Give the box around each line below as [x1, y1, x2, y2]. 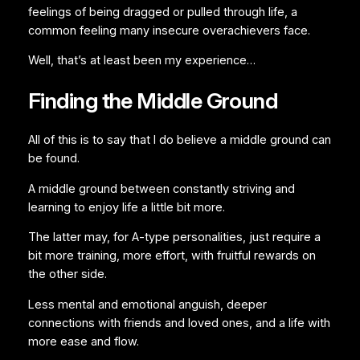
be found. [27, 151, 80, 166]
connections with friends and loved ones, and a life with [27, 316, 330, 330]
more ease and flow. [27, 334, 139, 349]
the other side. [27, 267, 107, 282]
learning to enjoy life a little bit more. [27, 199, 225, 215]
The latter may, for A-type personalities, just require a [27, 230, 321, 245]
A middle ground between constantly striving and [27, 181, 295, 196]
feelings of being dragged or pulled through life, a [27, 4, 297, 19]
